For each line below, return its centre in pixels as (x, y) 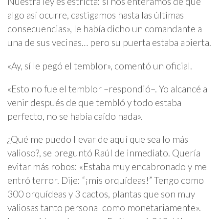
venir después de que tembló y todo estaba (94, 102)
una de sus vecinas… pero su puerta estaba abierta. (109, 43)
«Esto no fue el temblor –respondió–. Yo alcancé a (107, 88)
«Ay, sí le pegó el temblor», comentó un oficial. (100, 66)
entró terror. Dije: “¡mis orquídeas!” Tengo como (106, 180)
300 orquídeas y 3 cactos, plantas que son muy (101, 194)
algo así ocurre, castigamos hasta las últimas (96, 15)
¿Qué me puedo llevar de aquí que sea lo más (98, 139)
